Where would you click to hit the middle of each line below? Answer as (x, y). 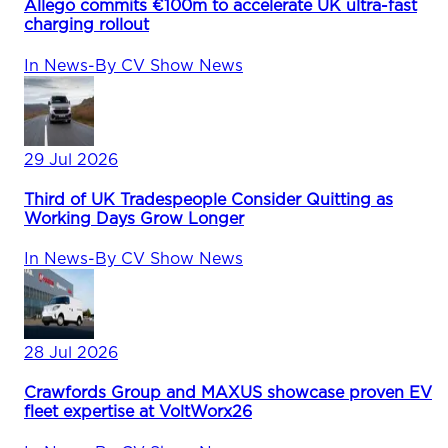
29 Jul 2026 (71, 159)
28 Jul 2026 (71, 353)
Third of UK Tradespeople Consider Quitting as (208, 199)
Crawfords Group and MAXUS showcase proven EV (228, 393)
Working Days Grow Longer (134, 218)
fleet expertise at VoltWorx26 (138, 412)
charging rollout (86, 25)
